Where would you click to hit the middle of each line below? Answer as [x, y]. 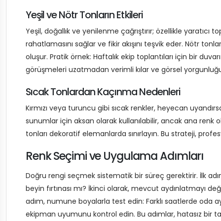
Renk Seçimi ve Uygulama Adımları [115, 156]
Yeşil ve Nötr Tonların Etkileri [84, 15]
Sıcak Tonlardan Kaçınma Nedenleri [103, 92]
